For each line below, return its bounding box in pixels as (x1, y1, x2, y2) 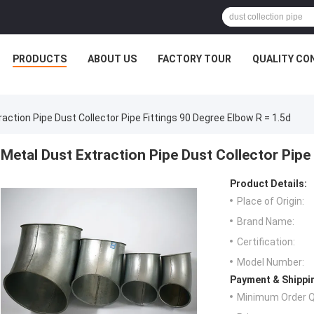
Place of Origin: (237, 196, 304, 207)
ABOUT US (88, 53, 137, 64)
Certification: (237, 236, 295, 248)
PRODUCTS (13, 53, 67, 64)
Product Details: (230, 178, 307, 190)
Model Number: (237, 257, 304, 268)
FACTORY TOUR (158, 53, 231, 64)
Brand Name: (237, 216, 294, 228)
